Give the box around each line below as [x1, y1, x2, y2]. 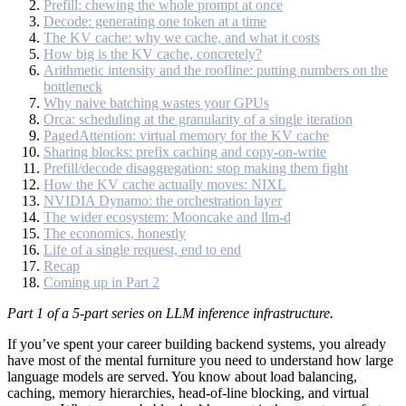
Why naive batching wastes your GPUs [43, 94, 269, 111]
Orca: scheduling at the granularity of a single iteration [43, 111, 353, 127]
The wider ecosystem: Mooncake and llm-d [43, 208, 291, 225]
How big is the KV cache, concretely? [43, 45, 262, 62]
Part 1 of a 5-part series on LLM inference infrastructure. [7, 304, 333, 321]
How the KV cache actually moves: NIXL [43, 176, 286, 192]
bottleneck [43, 78, 102, 94]
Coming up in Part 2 [43, 274, 159, 290]
